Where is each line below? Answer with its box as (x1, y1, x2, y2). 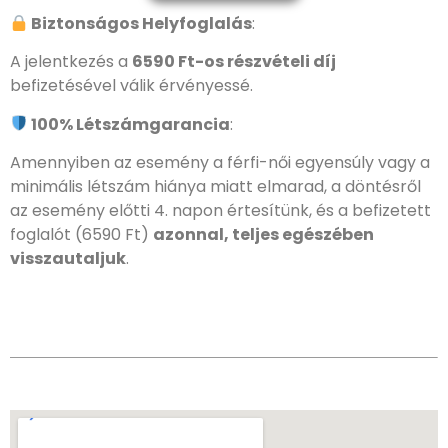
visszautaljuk (10, 247, 126, 271)
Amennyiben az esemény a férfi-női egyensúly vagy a (10, 151, 430, 175)
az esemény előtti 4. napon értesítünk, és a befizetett (10, 199, 431, 223)
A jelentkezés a (10, 50, 132, 74)
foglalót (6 (10, 223, 92, 247)
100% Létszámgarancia (28, 112, 231, 136)
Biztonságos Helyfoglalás (28, 12, 253, 36)
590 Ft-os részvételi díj (143, 50, 336, 74)
